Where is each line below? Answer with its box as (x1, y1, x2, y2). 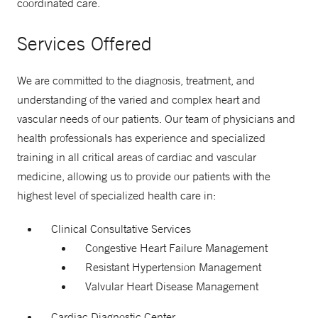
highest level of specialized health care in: (17, 188, 216, 202)
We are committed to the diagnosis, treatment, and (17, 73, 255, 87)
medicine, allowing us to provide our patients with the (17, 169, 270, 183)
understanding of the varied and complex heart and (17, 92, 261, 106)
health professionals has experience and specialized (17, 131, 265, 145)
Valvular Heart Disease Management (85, 279, 258, 293)
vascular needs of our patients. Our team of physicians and (17, 111, 295, 126)
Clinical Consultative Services (51, 221, 191, 236)
